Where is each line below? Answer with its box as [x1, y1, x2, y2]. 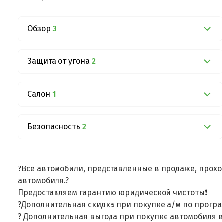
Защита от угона [27, 56, 90, 66]
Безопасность [27, 121, 80, 131]
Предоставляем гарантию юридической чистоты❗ [18, 187, 209, 197]
